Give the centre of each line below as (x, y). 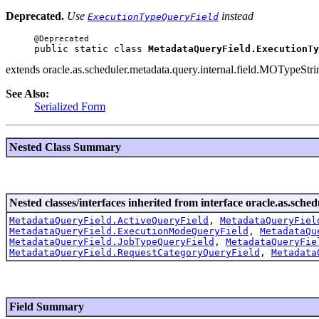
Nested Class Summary (65, 147)
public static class (91, 48)
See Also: (27, 93)
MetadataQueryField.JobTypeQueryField (112, 241)
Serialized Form (70, 106)
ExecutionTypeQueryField (153, 16)
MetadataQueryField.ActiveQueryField (109, 220)
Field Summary (47, 306)
